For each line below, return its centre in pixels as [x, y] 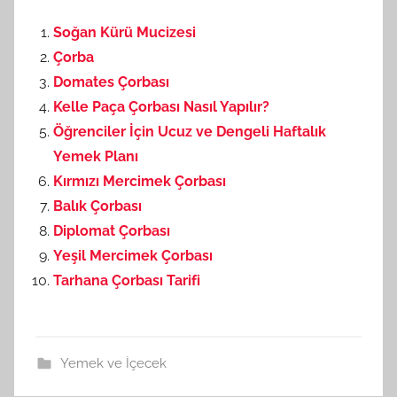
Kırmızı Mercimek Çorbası [140, 181]
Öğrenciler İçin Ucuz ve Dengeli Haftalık [190, 132]
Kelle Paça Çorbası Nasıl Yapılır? [161, 107]
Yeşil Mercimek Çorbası [133, 256]
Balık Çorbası [97, 206]
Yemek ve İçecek [113, 363]
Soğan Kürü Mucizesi [125, 32]
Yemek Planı [96, 156]
